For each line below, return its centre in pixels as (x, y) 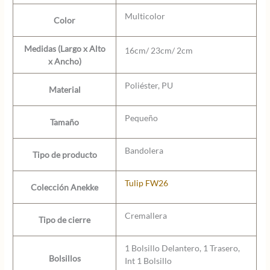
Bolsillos (64, 258)
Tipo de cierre (65, 219)
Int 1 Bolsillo (148, 260)
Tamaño (65, 122)
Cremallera (146, 215)
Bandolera (144, 150)
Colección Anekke (65, 187)
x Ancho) (64, 61)
